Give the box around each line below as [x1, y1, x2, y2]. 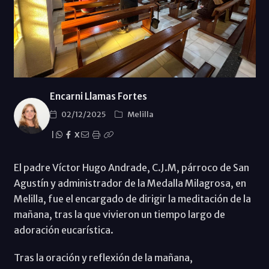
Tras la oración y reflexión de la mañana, [13, 252, 193, 264]
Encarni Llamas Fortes [49, 91, 147, 103]
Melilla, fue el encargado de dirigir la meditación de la [13, 193, 251, 205]
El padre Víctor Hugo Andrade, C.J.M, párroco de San [13, 162, 249, 174]
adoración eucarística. [13, 224, 115, 237]
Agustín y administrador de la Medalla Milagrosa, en [13, 177, 246, 190]
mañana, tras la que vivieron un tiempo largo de [13, 208, 225, 221]
